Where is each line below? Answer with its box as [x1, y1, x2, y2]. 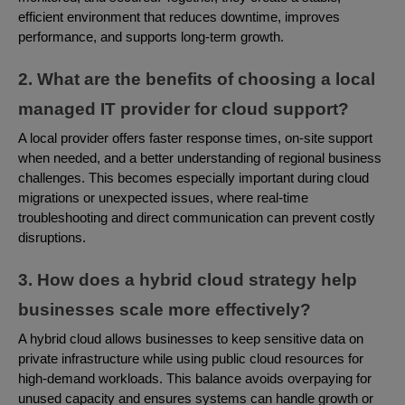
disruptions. [18, 230, 86, 245]
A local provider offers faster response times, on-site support [18, 130, 372, 146]
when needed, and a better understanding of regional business [18, 150, 381, 165]
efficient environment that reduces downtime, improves [18, 9, 340, 24]
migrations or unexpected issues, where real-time [18, 190, 308, 205]
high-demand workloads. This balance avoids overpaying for [18, 371, 372, 386]
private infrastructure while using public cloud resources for [18, 351, 363, 366]
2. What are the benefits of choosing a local [18, 69, 375, 89]
